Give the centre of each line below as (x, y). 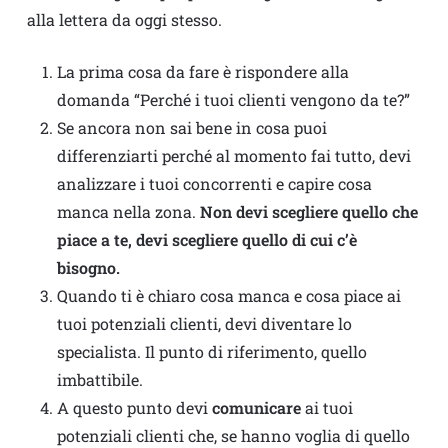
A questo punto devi (134, 408)
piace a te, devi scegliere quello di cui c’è (206, 240)
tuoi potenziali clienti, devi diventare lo (204, 324)
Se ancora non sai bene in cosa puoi (191, 128)
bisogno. (88, 268)
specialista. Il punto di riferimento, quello (211, 352)
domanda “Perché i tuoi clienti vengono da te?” (233, 100)
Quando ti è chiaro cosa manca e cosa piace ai (228, 296)
